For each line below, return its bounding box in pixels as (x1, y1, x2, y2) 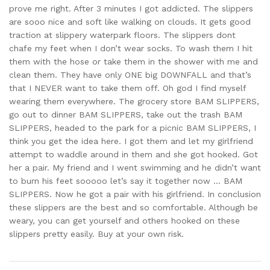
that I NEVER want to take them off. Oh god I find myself (9, 83, 246, 93)
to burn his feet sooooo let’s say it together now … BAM (9, 176, 242, 186)
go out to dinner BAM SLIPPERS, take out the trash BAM (9, 110, 242, 120)
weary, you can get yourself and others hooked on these (9, 216, 240, 226)
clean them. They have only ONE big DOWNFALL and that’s (9, 70, 251, 80)
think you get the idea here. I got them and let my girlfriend (9, 136, 253, 146)
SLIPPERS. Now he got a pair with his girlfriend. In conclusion (9, 189, 261, 199)
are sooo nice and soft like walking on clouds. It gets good (9, 17, 251, 27)
